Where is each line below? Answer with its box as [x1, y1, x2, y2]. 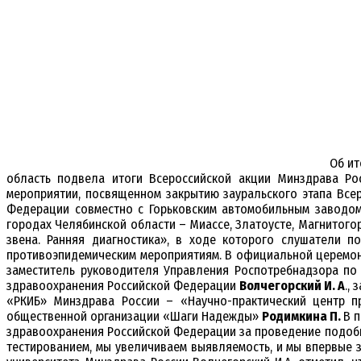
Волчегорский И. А [239, 278, 346, 294]
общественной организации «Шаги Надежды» [6, 309, 262, 325]
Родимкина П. [262, 309, 343, 325]
